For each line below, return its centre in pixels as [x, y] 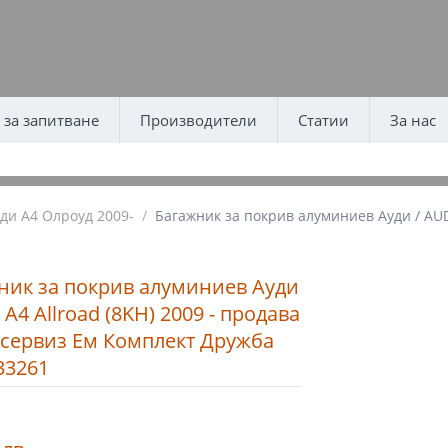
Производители [198, 120]
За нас [412, 120]
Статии [323, 120]
